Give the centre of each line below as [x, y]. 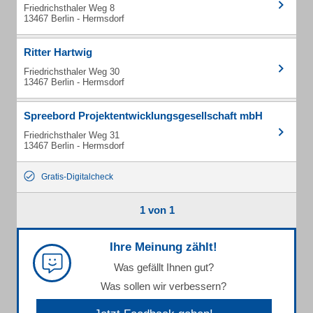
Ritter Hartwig [58, 52]
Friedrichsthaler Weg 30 [72, 72]
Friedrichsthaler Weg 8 [69, 8]
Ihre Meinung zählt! [163, 247]
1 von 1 [157, 210]
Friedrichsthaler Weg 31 [72, 135]
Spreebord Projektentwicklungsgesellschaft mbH [143, 116]
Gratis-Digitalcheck [77, 177]
